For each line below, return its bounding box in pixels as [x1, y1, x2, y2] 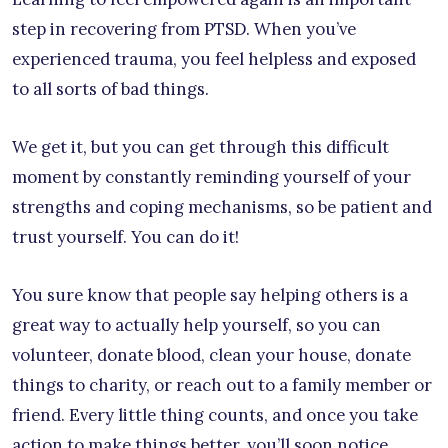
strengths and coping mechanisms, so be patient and [12, 195, 432, 218]
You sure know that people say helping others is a [12, 283, 408, 306]
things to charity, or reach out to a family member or [12, 373, 432, 396]
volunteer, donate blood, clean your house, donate [12, 343, 411, 366]
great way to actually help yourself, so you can [12, 313, 381, 336]
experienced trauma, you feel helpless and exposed [12, 47, 416, 70]
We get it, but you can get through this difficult [12, 135, 389, 158]
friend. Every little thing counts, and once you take [12, 403, 418, 426]
